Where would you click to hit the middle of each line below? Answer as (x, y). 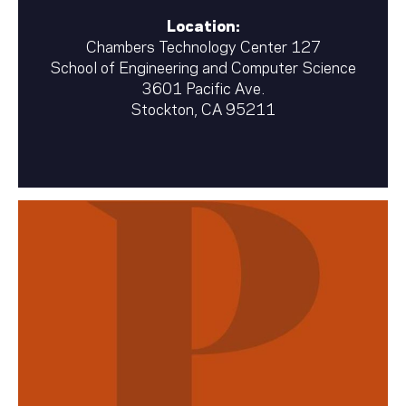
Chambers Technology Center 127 (203, 45)
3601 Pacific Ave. (203, 87)
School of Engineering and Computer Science (203, 66)
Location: (203, 24)
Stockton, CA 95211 (203, 107)
